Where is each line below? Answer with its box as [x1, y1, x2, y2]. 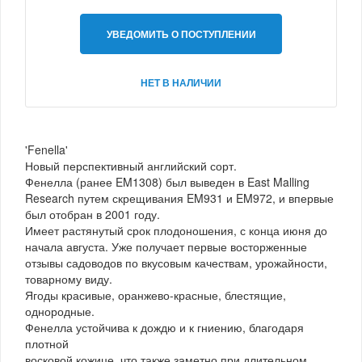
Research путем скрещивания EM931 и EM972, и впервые [25, 189, 334, 206]
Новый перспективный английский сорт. [25, 157, 237, 174]
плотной [25, 335, 69, 351]
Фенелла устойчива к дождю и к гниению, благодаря [25, 318, 304, 335]
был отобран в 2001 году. [25, 205, 160, 222]
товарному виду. [25, 270, 112, 287]
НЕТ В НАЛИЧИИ [141, 74, 221, 90]
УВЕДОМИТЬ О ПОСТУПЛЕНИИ [106, 26, 256, 41]
